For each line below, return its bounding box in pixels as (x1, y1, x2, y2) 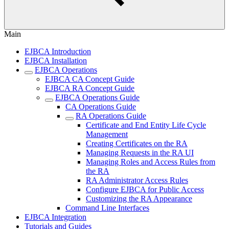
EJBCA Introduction (25, 47, 91, 56)
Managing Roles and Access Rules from (86, 157, 215, 166)
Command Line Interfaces (65, 203, 149, 212)
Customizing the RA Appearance (86, 194, 192, 203)
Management (86, 130, 128, 139)
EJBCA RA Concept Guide (45, 84, 134, 93)
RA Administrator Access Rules (86, 176, 188, 185)
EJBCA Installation (25, 56, 87, 65)
